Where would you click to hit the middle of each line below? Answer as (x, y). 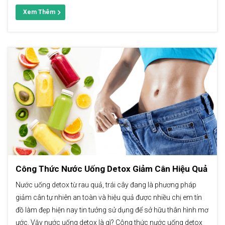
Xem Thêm (39, 12)
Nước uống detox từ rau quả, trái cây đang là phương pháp (106, 185)
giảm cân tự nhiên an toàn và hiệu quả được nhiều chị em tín (109, 198)
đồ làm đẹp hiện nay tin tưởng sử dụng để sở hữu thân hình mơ (112, 210)
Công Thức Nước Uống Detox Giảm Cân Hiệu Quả (111, 169)
